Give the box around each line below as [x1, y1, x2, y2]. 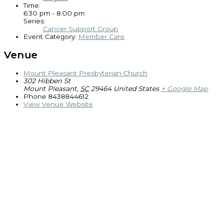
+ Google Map [161, 85, 208, 93]
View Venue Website [23, 100, 93, 109]
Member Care [78, 33, 125, 41]
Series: [23, 17, 45, 25]
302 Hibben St [23, 77, 71, 85]
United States [113, 85, 159, 93]
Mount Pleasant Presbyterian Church [23, 69, 147, 77]
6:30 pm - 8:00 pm [23, 9, 85, 18]
